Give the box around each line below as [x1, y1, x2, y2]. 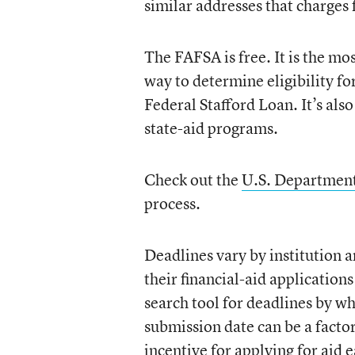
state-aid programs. [143, 117, 278, 139]
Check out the [143, 169, 242, 190]
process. [143, 193, 200, 214]
